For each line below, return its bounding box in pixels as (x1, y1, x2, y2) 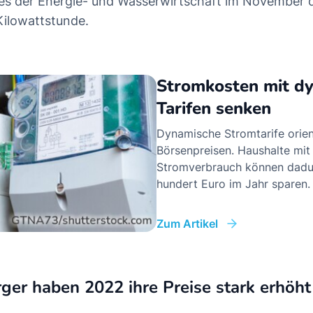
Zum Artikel (156, 216, 218, 231)
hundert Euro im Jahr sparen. (156, 177, 310, 191)
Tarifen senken (156, 97, 271, 119)
